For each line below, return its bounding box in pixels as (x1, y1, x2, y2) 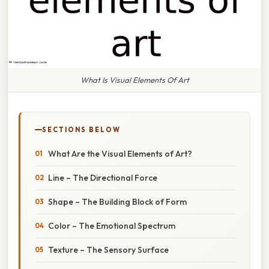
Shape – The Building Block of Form (48, 196, 187, 207)
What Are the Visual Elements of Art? (48, 148, 192, 159)
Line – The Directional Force (48, 172, 157, 183)
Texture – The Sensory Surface (48, 244, 169, 255)
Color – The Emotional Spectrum (48, 220, 175, 231)
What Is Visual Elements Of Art (80, 74, 189, 85)
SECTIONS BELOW (42, 125, 121, 134)
